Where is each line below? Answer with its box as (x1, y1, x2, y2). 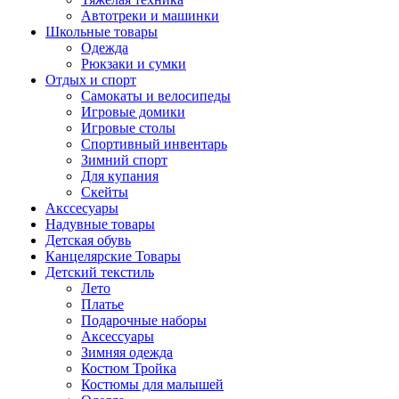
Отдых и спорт (45, 72, 136, 87)
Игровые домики (81, 104, 185, 119)
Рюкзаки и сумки (81, 56, 186, 71)
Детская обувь (45, 232, 131, 248)
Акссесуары (45, 200, 118, 216)
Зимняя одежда (81, 345, 173, 360)
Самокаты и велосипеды (81, 88, 231, 103)
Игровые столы (81, 120, 175, 135)
